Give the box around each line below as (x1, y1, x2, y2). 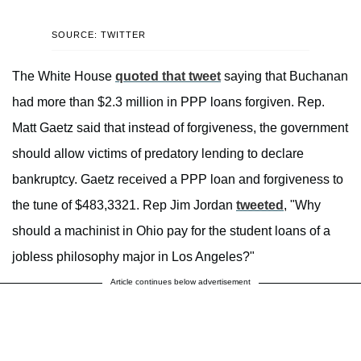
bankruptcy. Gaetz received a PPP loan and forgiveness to (12, 172, 343, 187)
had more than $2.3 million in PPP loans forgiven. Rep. (12, 95, 325, 110)
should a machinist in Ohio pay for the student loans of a (12, 224, 330, 239)
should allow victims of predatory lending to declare (12, 147, 304, 161)
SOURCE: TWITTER (52, 30, 146, 40)
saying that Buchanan (221, 69, 348, 84)
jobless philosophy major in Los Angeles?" (12, 250, 255, 264)
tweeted (236, 198, 284, 213)
